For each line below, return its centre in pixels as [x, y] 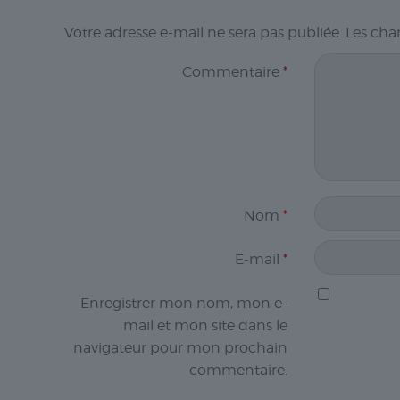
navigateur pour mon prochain [180, 347]
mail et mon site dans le [205, 325]
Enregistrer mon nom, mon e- [184, 303]
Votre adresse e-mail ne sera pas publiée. [203, 32]
